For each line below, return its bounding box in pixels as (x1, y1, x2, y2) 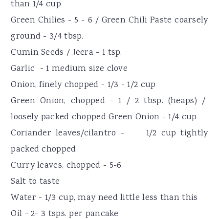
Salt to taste (11, 175, 60, 188)
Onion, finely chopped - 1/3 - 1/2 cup (11, 78, 156, 91)
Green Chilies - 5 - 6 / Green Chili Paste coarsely (11, 14, 208, 27)
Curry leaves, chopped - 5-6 (11, 159, 122, 172)
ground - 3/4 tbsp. (11, 30, 84, 43)
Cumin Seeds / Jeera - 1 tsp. (11, 46, 122, 59)
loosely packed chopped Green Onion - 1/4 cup (11, 110, 197, 124)
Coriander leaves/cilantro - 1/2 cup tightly (11, 127, 208, 140)
